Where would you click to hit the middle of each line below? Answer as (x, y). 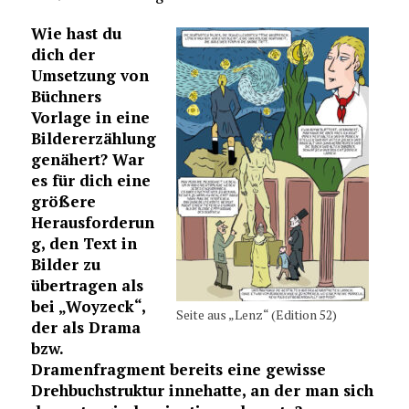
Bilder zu (65, 264)
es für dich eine (90, 180)
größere (63, 201)
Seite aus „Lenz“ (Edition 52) (257, 314)
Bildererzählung (93, 138)
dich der (63, 54)
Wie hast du (76, 33)
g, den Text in (84, 243)
